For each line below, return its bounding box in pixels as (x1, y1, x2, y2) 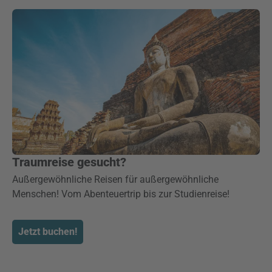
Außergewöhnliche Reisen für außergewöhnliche (12, 174, 219, 185)
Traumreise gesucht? (12, 155, 126, 169)
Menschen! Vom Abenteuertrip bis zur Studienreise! (12, 188, 229, 200)
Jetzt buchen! (18, 226, 77, 237)
